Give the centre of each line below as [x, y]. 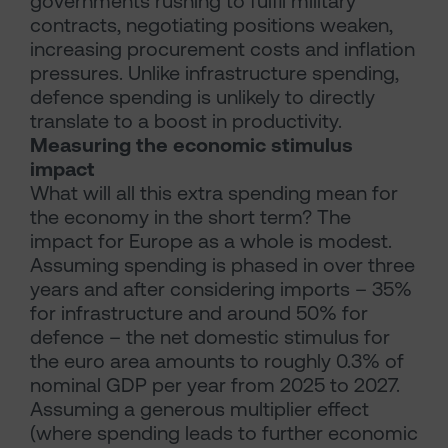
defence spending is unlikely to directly [202, 97]
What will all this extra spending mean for [214, 193]
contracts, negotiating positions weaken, [211, 25]
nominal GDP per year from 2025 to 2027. [215, 385]
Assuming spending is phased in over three [222, 265]
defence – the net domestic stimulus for [210, 337]
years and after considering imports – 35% [221, 289]
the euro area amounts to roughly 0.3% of [217, 361]
